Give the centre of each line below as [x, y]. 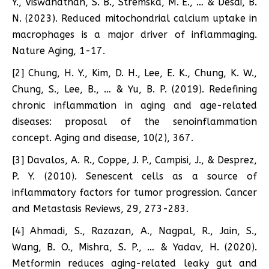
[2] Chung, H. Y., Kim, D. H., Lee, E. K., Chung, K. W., [134, 73]
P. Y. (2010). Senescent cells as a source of [134, 176]
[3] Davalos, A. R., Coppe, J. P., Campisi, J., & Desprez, [134, 160]
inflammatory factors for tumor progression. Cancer [134, 192]
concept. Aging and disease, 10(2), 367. [103, 138]
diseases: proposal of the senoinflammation [134, 121]
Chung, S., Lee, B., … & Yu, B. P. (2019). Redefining [134, 89]
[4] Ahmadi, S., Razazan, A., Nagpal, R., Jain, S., [134, 231]
